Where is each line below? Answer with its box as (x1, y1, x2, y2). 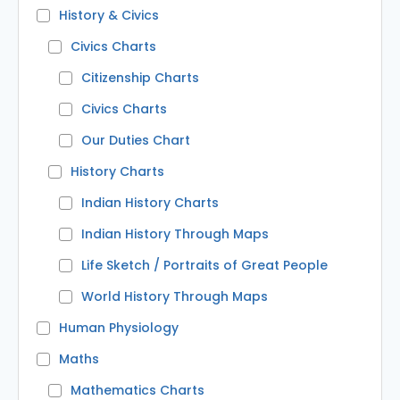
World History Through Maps (81, 287, 268, 306)
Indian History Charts (81, 194, 219, 212)
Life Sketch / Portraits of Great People (81, 256, 328, 275)
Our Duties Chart (81, 131, 190, 150)
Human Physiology (59, 319, 179, 337)
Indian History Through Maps (81, 225, 269, 244)
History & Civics (59, 6, 159, 25)
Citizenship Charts (81, 69, 199, 87)
